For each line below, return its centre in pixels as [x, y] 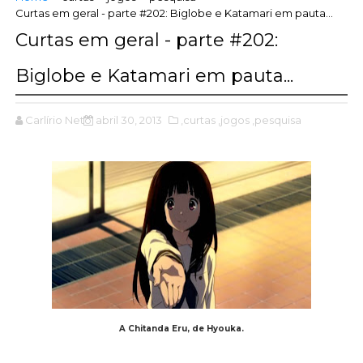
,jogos [233, 120]
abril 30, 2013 [128, 120]
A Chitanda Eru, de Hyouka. [181, 328]
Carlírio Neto [58, 120]
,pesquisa [276, 120]
